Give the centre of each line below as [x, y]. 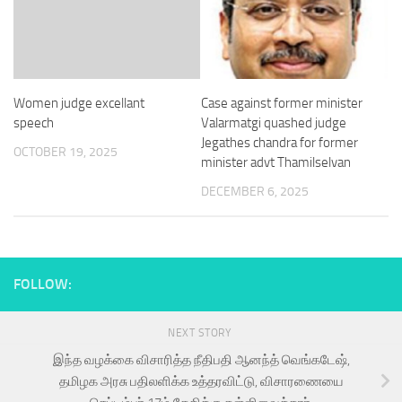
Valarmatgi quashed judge [274, 123]
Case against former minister [282, 103]
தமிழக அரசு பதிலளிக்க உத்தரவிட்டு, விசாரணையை [201, 381]
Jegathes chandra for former [280, 143]
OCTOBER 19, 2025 [66, 152]
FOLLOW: [43, 284]
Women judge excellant [79, 103]
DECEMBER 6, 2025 [255, 192]
